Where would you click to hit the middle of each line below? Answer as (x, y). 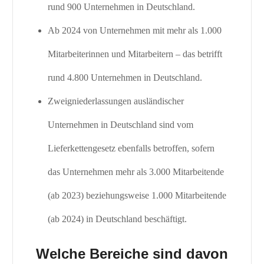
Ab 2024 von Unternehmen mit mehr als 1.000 (135, 31)
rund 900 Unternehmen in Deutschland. (122, 7)
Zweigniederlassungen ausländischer (116, 101)
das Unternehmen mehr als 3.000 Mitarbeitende (136, 172)
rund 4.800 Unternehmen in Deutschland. (125, 78)
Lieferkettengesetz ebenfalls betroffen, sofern (131, 148)
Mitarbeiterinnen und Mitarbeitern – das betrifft (135, 54)
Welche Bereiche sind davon (132, 254)
